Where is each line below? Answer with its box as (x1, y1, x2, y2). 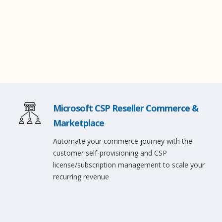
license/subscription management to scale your (53, 160, 205, 169)
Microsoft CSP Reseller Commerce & (53, 102, 199, 114)
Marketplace (53, 117, 105, 129)
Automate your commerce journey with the (53, 136, 193, 146)
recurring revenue (53, 172, 110, 181)
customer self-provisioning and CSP (53, 148, 167, 158)
